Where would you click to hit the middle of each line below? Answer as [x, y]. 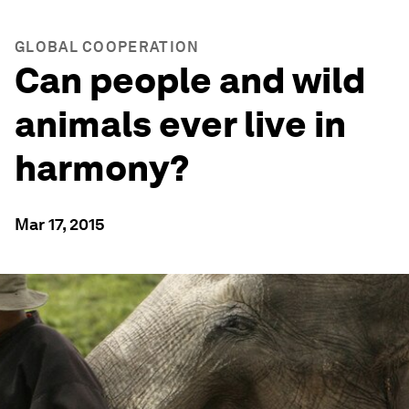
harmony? [102, 168]
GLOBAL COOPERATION [107, 47]
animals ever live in [180, 124]
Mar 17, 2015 [60, 224]
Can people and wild [190, 80]
